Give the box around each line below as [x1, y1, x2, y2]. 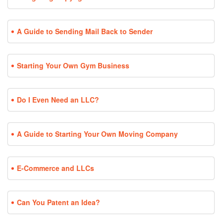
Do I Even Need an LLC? [17, 95, 99, 105]
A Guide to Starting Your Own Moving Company [17, 129, 178, 139]
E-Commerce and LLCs [17, 163, 94, 173]
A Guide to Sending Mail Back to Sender [17, 26, 153, 37]
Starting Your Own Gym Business [17, 60, 129, 71]
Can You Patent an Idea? [17, 197, 100, 208]
